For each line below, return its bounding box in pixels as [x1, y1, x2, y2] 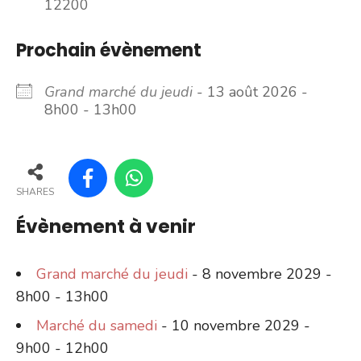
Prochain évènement [16, 37, 201, 63]
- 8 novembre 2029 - [188, 263, 332, 284]
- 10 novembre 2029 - [157, 315, 310, 335]
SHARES [16, 185, 54, 199]
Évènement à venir [16, 212, 196, 239]
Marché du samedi [36, 315, 157, 335]
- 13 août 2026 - [193, 81, 308, 102]
